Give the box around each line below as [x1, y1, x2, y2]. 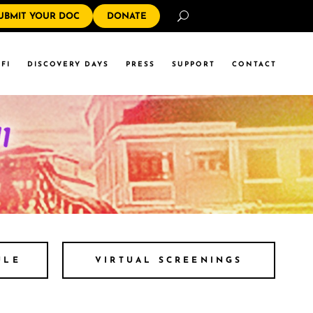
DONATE [106, 11, 147, 21]
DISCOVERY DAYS [27, 60, 109, 68]
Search [192, 10, 224, 22]
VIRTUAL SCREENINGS [94, 256, 243, 265]
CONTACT [232, 60, 277, 68]
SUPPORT [172, 60, 215, 68]
